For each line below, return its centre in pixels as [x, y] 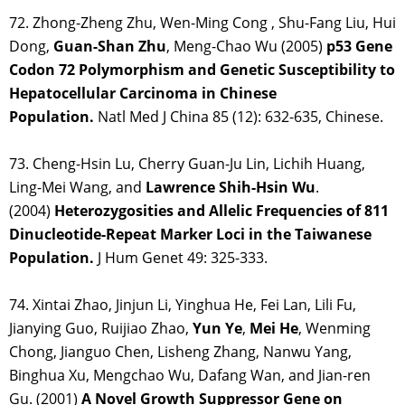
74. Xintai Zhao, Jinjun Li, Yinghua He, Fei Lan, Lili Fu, [183, 305]
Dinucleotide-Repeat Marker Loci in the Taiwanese [190, 235]
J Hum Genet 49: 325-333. [181, 258]
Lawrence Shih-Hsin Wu [231, 188]
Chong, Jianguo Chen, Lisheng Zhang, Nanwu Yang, [180, 352]
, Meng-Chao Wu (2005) [246, 47]
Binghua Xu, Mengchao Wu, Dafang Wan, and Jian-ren [190, 376]
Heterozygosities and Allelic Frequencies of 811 [221, 211]
